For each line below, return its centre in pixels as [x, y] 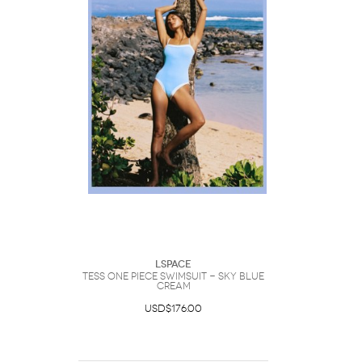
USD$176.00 [173, 309]
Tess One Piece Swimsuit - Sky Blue [173, 276]
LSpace [173, 264]
